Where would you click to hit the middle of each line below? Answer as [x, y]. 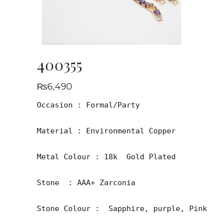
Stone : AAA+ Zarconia [86, 182]
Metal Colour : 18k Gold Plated [106, 157]
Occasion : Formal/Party [88, 105]
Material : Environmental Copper [106, 131]
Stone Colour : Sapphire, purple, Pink [122, 208]
